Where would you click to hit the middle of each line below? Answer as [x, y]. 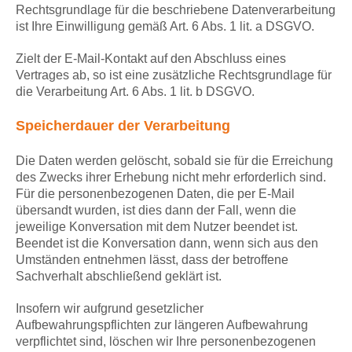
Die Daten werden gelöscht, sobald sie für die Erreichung [174, 161]
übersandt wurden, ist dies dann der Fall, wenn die [156, 211]
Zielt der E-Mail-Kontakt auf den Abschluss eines [151, 59]
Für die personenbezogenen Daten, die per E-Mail [155, 194]
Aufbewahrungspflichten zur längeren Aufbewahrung [162, 325]
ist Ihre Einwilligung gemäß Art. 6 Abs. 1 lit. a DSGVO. [165, 27]
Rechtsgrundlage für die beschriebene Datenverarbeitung [176, 10]
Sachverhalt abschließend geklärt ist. [119, 277]
